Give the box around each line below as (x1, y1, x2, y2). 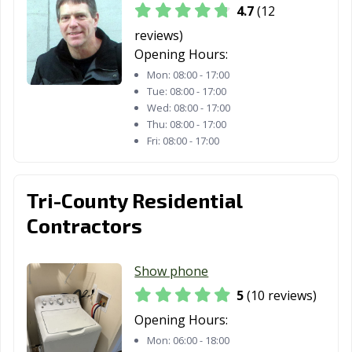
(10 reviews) (244, 286, 317, 304)
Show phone (134, 262, 209, 280)
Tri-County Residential (27, 187, 242, 212)
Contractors (27, 212, 142, 237)
